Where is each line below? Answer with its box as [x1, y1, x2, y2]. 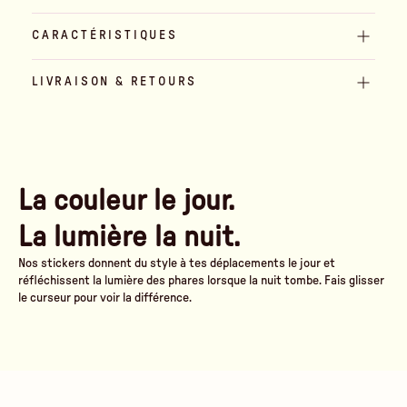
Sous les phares [288, 336, 363, 348]
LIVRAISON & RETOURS [32, 75, 198, 89]
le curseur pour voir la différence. [18, 291, 192, 304]
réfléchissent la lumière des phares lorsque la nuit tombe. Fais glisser [18, 273, 384, 287]
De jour [44, 336, 77, 348]
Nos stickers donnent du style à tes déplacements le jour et [18, 256, 335, 270]
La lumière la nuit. [18, 222, 240, 252]
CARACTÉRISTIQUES [32, 29, 178, 43]
